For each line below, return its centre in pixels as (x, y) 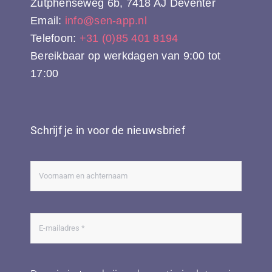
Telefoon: (55, 38)
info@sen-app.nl (106, 20)
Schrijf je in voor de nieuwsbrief (107, 130)
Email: (48, 20)
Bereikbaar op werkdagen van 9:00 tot (126, 56)
